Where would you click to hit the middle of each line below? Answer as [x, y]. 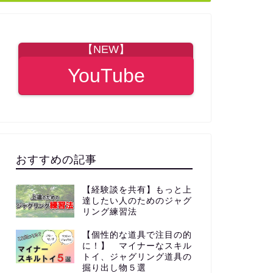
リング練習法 [109, 211]
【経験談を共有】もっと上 [137, 190]
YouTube [106, 75]
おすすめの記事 [56, 159]
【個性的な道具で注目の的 [137, 235]
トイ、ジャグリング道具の [137, 257]
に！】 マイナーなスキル [137, 246]
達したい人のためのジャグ [137, 200]
